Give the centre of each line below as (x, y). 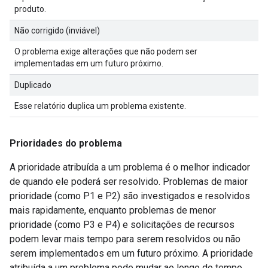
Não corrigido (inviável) (57, 30)
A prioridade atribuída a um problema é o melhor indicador (130, 167)
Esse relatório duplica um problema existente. (100, 106)
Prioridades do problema (66, 143)
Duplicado (33, 85)
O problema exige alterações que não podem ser (106, 51)
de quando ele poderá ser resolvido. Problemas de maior (129, 181)
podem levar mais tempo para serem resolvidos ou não (125, 239)
